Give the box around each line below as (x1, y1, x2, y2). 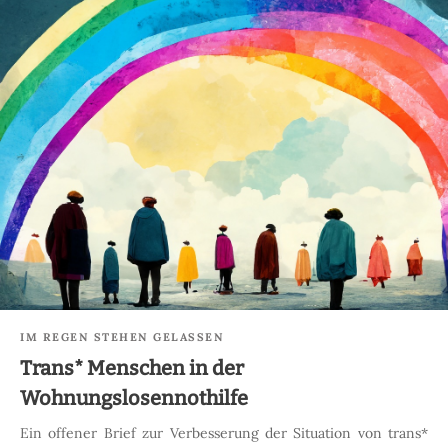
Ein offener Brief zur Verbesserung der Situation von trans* (20, 424, 428, 443)
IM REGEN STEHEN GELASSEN (20, 330, 224, 345)
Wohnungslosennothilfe (20, 386, 248, 411)
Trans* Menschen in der (20, 356, 244, 381)
